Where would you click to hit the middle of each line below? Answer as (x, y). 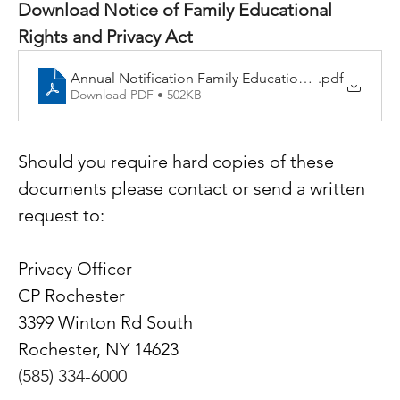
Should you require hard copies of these (179, 162)
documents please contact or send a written (194, 189)
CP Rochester (72, 296)
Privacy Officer (75, 269)
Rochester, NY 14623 (99, 350)
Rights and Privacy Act (106, 37)
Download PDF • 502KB (137, 94)
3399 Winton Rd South (106, 323)
